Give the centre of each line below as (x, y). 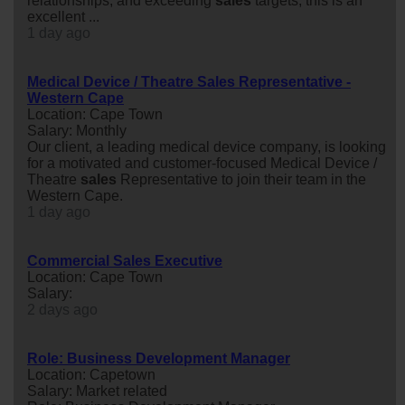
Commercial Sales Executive (125, 260)
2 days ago (62, 309)
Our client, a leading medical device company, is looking (207, 146)
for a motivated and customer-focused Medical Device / (202, 163)
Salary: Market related (97, 391)
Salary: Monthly (77, 130)
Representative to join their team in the (241, 179)
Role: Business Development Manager (159, 358)
